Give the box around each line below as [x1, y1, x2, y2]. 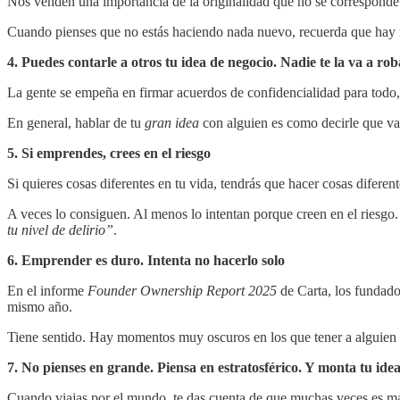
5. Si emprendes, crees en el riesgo [7, 146, 211, 162]
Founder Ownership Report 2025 [87, 283, 277, 299]
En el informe [7, 283, 87, 299]
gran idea [145, 115, 199, 131]
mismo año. [7, 299, 72, 315]
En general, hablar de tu [7, 115, 145, 131]
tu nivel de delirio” [7, 222, 113, 238]
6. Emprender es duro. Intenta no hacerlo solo [7, 253, 285, 269]
